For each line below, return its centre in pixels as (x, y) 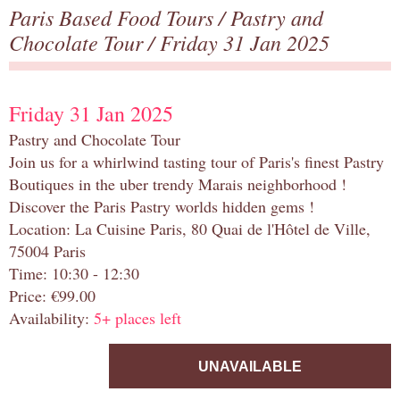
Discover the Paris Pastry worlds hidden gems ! (162, 207)
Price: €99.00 (52, 296)
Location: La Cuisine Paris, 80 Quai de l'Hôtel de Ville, (190, 229)
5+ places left (137, 318)
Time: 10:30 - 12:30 (74, 274)
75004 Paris (47, 251)
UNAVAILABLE (250, 367)
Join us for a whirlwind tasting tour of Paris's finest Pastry (196, 162)
